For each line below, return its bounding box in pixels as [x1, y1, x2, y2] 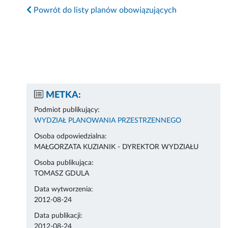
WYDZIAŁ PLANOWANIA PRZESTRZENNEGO [34, 117, 182, 125]
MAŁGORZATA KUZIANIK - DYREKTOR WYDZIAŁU [34, 144, 199, 151]
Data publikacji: [34, 212, 83, 220]
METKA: [46, 91, 81, 100]
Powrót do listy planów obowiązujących [32, 6, 177, 15]
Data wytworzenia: [34, 186, 94, 193]
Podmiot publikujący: [34, 106, 100, 114]
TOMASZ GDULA [34, 170, 90, 178]
